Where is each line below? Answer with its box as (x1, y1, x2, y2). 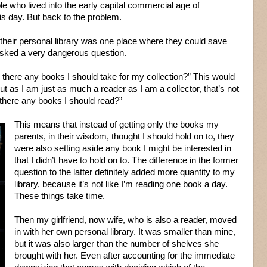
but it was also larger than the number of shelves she (14, 238, 219, 249)
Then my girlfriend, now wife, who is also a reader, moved (14, 215, 237, 225)
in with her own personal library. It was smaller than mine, (14, 226, 235, 237)
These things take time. (14, 191, 105, 201)
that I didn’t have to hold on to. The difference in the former (14, 155, 238, 165)
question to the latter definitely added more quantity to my (14, 167, 235, 177)
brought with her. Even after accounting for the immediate (14, 250, 235, 260)
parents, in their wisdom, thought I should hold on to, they (14, 131, 234, 141)
